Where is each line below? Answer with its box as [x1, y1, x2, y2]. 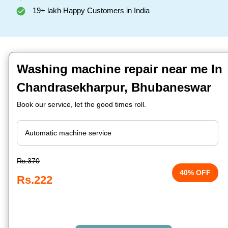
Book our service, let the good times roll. [17, 100, 146, 108]
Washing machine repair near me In [17, 62, 222, 76]
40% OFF [180, 168, 211, 177]
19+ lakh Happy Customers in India [31, 6, 150, 15]
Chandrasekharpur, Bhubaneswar [17, 80, 211, 94]
